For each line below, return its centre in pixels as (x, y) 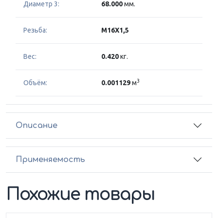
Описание (36, 125)
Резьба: (35, 30)
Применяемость (50, 159)
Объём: (35, 83)
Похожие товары (81, 195)
